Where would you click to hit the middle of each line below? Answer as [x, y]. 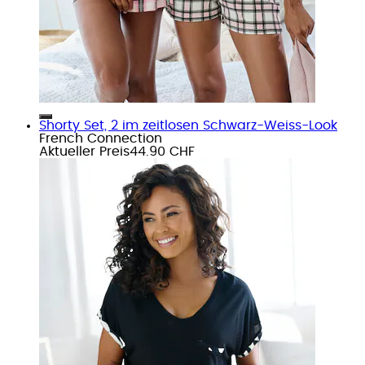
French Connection [101, 138]
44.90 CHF [162, 151]
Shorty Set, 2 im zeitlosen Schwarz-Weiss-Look [188, 125]
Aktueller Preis [84, 151]
